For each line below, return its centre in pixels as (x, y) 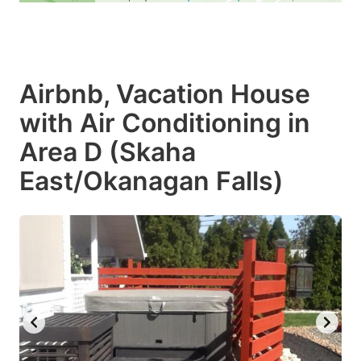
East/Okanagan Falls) (151, 180)
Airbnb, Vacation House (165, 93)
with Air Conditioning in (165, 122)
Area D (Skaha (108, 151)
